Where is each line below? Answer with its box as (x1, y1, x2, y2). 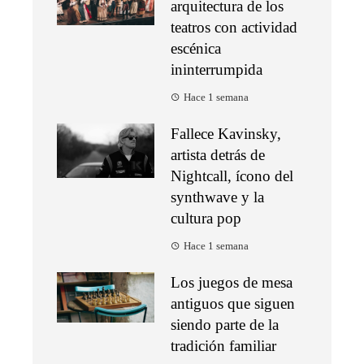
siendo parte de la (171, 315, 279, 333)
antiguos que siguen (171, 294, 295, 312)
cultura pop (171, 209, 241, 227)
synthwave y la (171, 188, 264, 206)
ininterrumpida (171, 60, 262, 78)
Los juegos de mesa (171, 273, 292, 291)
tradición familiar (171, 336, 276, 354)
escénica (171, 39, 221, 57)
